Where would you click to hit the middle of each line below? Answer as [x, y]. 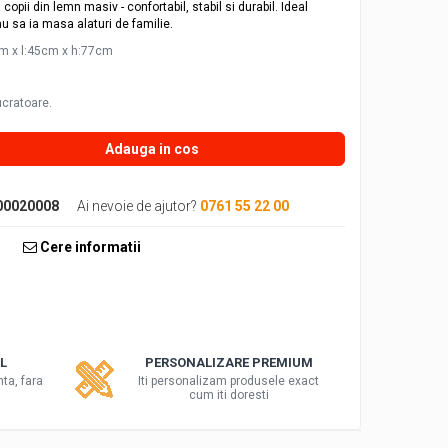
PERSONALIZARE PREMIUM [228, 362]
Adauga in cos [152, 149]
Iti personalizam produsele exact [229, 381]
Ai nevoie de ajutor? [137, 206]
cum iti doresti [228, 395]
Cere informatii [89, 247]
